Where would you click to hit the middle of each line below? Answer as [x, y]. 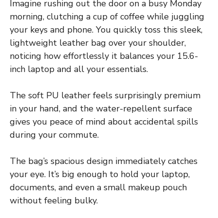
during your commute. [54, 135]
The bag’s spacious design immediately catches [104, 161]
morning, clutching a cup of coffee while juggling [107, 16]
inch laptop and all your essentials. [79, 69]
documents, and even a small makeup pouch [98, 187]
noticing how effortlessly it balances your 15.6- [104, 56]
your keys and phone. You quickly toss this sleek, [106, 29]
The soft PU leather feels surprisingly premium [105, 95]
